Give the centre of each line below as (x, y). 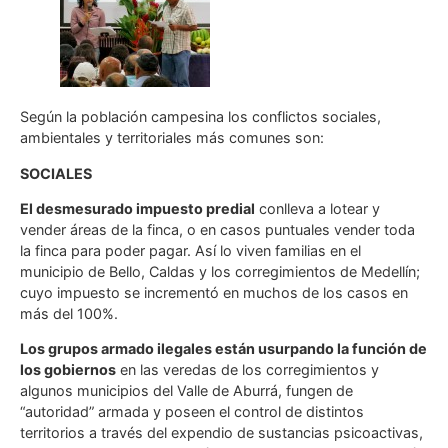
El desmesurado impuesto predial (137, 209)
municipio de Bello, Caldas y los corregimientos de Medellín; (220, 272)
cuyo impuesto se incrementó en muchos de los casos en (214, 293)
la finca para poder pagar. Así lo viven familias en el (190, 251)
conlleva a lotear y (317, 209)
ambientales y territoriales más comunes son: (172, 138)
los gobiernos (68, 370)
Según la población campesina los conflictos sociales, (200, 117)
